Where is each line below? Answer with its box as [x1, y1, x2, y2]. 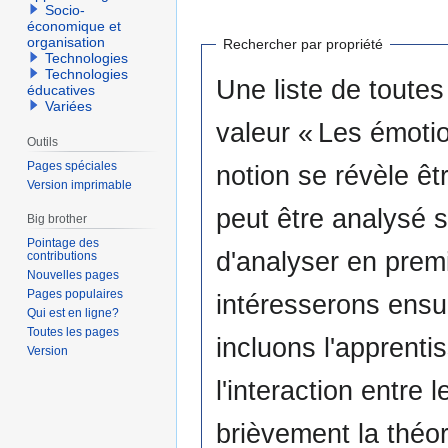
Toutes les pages [27, 324, 120, 339]
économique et [27, 18, 122, 35]
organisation [27, 34, 106, 51]
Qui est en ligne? [27, 305, 120, 320]
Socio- [45, 2, 86, 19]
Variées [45, 98, 93, 115]
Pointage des [27, 235, 100, 250]
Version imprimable [27, 177, 133, 192]
